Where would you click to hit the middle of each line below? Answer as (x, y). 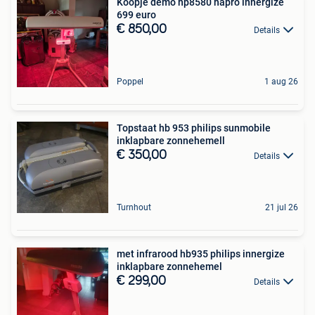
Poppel (130, 81)
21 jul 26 (282, 207)
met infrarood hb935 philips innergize (201, 253)
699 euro (136, 14)
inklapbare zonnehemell (171, 140)
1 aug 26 (281, 81)
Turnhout (134, 207)
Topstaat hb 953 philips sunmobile (194, 128)
